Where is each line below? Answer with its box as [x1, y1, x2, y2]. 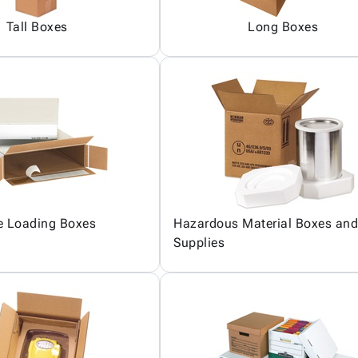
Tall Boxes [6, 19, 68, 34]
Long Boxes [248, 19, 318, 34]
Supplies [173, 235, 225, 250]
